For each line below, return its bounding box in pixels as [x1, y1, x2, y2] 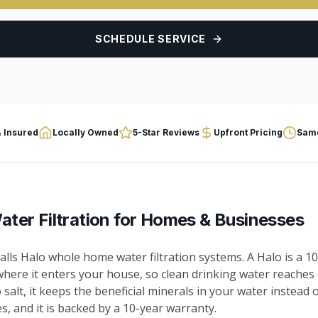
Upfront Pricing [214, 127, 283, 138]
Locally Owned [53, 127, 119, 138]
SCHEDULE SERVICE [94, 33, 207, 45]
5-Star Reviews [133, 127, 199, 138]
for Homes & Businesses [109, 209, 305, 230]
